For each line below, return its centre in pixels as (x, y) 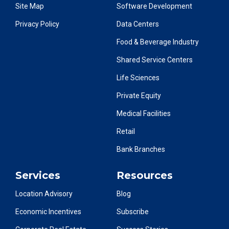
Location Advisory (44, 193)
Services (38, 175)
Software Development (155, 6)
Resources (145, 175)
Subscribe (133, 211)
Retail (126, 131)
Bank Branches (141, 149)
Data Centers (138, 24)
